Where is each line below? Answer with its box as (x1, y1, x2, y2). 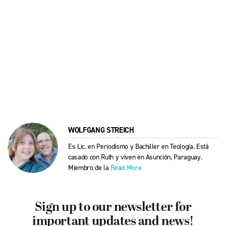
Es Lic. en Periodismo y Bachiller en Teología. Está (68, 141, 209, 151)
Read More (110, 162, 142, 173)
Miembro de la (68, 162, 111, 173)
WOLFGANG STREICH (68, 125, 134, 135)
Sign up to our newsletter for (34, 200, 192, 215)
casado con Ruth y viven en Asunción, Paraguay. (68, 152, 202, 162)
